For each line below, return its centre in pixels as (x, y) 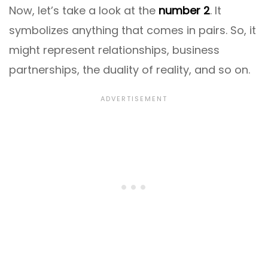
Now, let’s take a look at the (84, 10)
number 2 (184, 10)
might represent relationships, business (114, 50)
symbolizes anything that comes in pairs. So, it (133, 30)
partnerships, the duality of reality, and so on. (130, 69)
